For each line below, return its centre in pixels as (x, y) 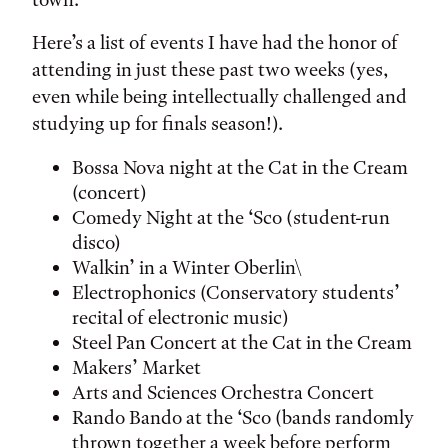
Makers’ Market (136, 367)
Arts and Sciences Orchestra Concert (223, 392)
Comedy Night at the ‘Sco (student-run (231, 217)
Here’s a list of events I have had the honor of (215, 42)
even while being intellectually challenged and (219, 96)
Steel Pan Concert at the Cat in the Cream (242, 342)
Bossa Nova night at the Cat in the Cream (240, 167)
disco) (96, 242)
